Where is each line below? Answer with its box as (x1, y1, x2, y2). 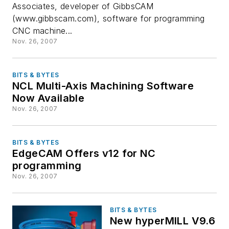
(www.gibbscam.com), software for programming (12, 13, 205, 24)
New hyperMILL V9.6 (110, 215, 216, 227)
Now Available (12, 92, 85, 105)
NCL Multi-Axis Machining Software (12, 80, 195, 93)
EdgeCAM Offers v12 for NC (12, 147, 155, 160)
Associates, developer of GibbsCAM (12, 1, 154, 12)
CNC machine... (12, 26, 73, 36)
